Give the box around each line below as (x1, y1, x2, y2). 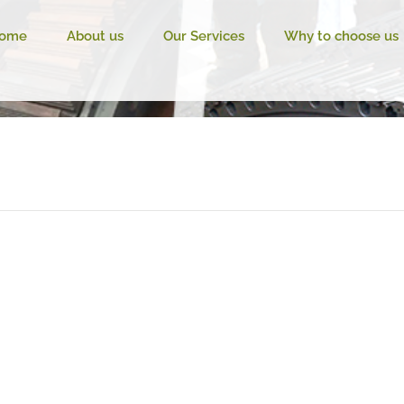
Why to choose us (284, 28, 399, 44)
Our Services (163, 28, 244, 44)
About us (67, 28, 124, 44)
